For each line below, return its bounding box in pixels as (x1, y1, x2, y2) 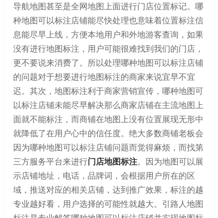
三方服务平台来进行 (13, 155, 88, 167)
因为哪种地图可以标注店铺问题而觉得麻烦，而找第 (13, 141, 203, 153)
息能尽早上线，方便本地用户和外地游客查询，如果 (13, 28, 203, 40)
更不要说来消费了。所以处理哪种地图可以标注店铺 (13, 56, 203, 69)
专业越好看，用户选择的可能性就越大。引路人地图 (13, 198, 203, 210)
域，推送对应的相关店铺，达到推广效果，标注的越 (13, 183, 203, 196)
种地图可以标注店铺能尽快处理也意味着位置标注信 (13, 14, 203, 26)
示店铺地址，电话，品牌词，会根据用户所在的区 (13, 169, 195, 182)
